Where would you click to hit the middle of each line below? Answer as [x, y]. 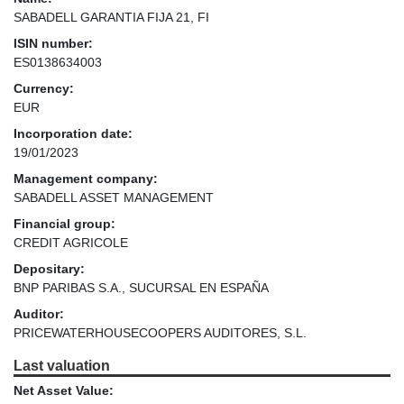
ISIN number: [53, 43]
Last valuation [62, 365]
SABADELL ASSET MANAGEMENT [114, 197]
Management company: [86, 178]
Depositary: [49, 268]
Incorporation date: [73, 133]
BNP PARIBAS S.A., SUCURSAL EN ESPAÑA [141, 287]
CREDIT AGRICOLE [71, 242]
